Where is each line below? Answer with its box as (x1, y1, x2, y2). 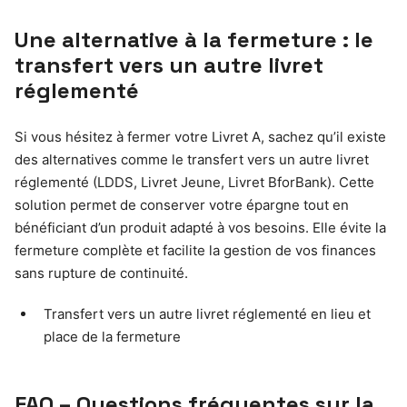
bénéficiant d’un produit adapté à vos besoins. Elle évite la (15, 218, 386, 236)
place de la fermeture (44, 327, 181, 345)
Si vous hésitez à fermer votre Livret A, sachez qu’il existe (15, 127, 386, 145)
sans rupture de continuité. (15, 263, 188, 282)
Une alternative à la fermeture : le (15, 25, 373, 54)
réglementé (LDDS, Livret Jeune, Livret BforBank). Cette (15, 173, 374, 191)
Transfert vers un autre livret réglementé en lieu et (44, 304, 371, 323)
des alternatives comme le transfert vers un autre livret (15, 150, 369, 168)
